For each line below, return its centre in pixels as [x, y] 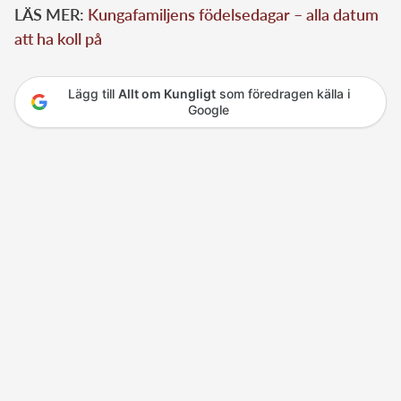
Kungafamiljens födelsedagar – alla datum [233, 14]
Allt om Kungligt [166, 93]
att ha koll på [58, 38]
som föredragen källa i [282, 93]
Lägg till [93, 93]
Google [209, 109]
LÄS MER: [51, 14]
